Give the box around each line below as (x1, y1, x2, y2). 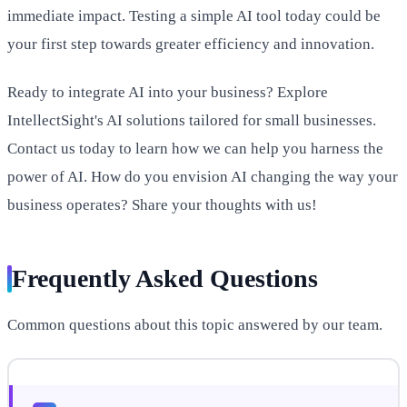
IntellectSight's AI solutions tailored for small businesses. (7, 111, 376, 129)
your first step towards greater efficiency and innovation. (7, 35, 374, 54)
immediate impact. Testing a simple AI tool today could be (7, 7, 381, 25)
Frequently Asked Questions (12, 263, 318, 293)
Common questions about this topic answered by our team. (7, 315, 382, 333)
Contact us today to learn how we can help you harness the (7, 139, 383, 157)
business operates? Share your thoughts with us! (7, 195, 317, 213)
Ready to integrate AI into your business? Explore (7, 83, 328, 101)
